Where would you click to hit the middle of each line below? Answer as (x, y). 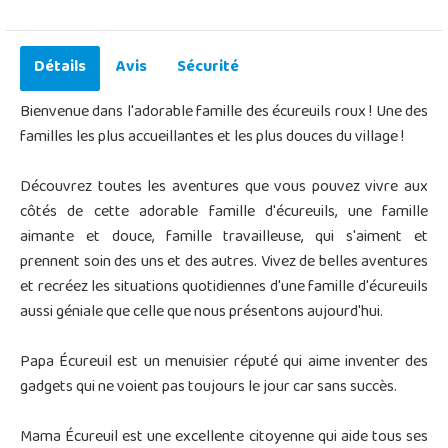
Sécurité (208, 67)
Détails (60, 67)
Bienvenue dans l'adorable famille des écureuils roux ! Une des (224, 112)
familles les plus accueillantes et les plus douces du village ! (212, 137)
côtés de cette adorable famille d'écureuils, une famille (224, 212)
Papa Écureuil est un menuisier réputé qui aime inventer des (224, 362)
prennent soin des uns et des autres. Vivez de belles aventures (224, 262)
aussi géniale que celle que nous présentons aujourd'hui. (201, 312)
